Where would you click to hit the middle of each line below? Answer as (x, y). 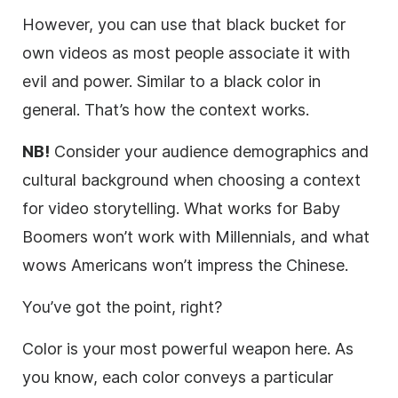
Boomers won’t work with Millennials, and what (196, 237)
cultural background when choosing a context (191, 180)
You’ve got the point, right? (122, 307)
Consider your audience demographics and (209, 152)
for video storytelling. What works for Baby (181, 209)
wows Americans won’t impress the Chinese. (185, 266)
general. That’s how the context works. (166, 110)
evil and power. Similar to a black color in (171, 82)
